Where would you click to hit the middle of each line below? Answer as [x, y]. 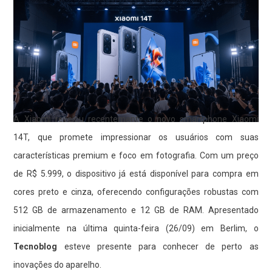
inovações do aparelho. [58, 264]
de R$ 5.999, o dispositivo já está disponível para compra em [136, 173]
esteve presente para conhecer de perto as [158, 246]
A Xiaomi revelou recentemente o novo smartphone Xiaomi [136, 119]
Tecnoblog [36, 246]
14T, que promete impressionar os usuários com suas [136, 137]
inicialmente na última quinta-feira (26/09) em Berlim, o [136, 228]
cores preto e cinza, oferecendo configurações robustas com [136, 192]
